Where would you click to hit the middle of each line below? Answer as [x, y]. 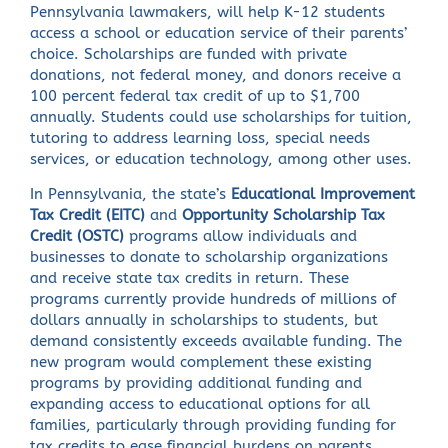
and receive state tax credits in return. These [190, 279]
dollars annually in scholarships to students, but [204, 321]
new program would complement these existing [201, 363]
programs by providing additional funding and [196, 384]
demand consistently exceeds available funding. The [216, 342]
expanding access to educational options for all [200, 405]
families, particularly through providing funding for [213, 426]
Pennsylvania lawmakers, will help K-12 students [208, 12]
